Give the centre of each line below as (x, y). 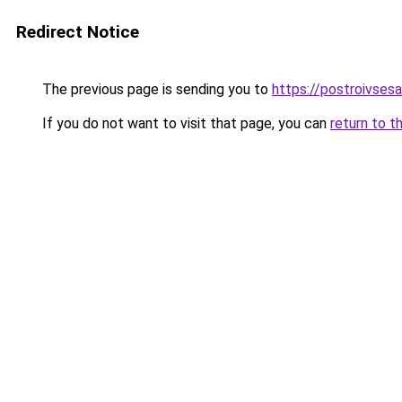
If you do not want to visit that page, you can (184, 123)
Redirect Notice (78, 32)
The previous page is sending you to (155, 89)
